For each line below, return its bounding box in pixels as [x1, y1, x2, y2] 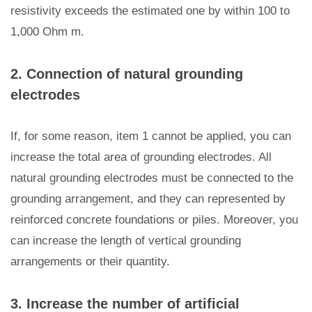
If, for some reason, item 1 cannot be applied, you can [10, 130, 291, 143]
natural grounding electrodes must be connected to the [10, 171, 293, 185]
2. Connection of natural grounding [10, 66, 243, 81]
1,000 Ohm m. [10, 25, 84, 38]
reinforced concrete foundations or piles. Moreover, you [10, 213, 298, 226]
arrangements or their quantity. [10, 255, 170, 268]
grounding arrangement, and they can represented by [10, 192, 286, 205]
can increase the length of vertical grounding [10, 234, 241, 247]
